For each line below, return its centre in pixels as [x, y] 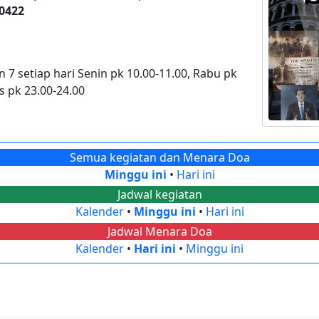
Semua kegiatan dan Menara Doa [159, 157]
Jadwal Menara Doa [159, 231]
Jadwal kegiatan [159, 194]
